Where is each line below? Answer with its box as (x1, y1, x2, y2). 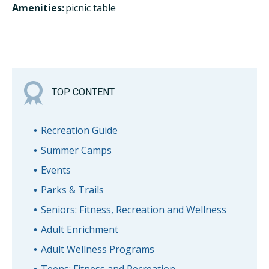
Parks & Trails (40, 183, 104, 196)
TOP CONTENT (52, 86, 115, 98)
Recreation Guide (40, 123, 118, 137)
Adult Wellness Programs (40, 242, 154, 256)
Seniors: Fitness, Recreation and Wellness (40, 202, 226, 216)
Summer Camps (40, 143, 112, 157)
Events (40, 163, 71, 177)
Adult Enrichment (40, 222, 118, 236)
